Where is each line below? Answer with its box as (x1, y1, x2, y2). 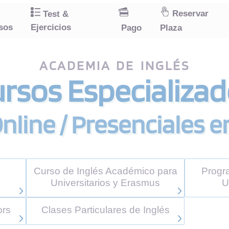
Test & (40, 9, 69, 19)
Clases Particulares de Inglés (41, 204, 170, 216)
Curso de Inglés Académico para (33, 165, 177, 176)
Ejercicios (31, 22, 72, 32)
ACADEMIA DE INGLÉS (39, 57, 190, 73)
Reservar (169, 9, 209, 18)
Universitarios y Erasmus (51, 177, 161, 188)
